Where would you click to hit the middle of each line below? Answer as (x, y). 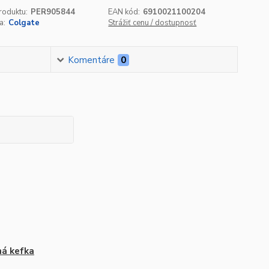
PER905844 (53, 12)
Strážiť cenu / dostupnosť (153, 23)
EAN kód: (124, 12)
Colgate (24, 23)
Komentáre (92, 60)
